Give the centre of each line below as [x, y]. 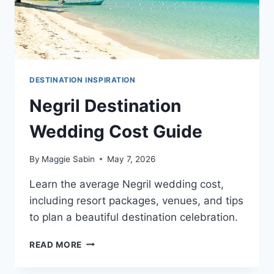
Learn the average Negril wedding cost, [127, 184]
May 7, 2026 [131, 159]
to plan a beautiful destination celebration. [134, 217]
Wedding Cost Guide [116, 132]
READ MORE [56, 244]
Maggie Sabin [68, 159]
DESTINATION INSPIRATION [83, 80]
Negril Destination [105, 106]
